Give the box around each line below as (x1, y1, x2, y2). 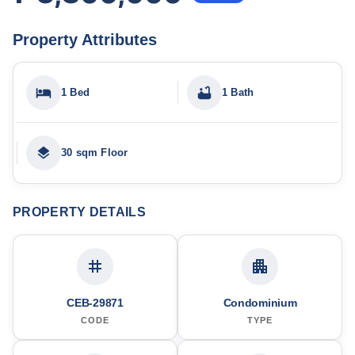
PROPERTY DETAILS (13, 205, 146, 219)
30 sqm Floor (61, 147, 128, 158)
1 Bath (222, 86, 254, 98)
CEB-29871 (67, 296, 124, 309)
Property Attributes (13, 31, 157, 49)
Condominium (223, 296, 297, 309)
